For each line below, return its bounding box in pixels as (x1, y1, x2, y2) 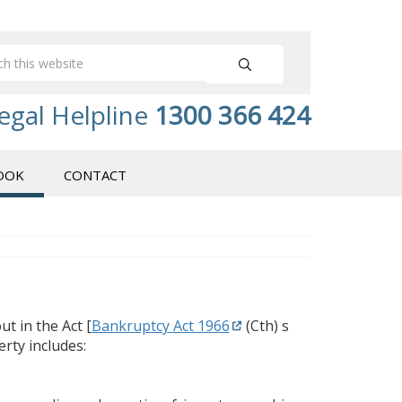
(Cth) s (241, 315, 289, 336)
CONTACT (64, 166, 127, 184)
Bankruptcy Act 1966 (91, 315, 230, 336)
